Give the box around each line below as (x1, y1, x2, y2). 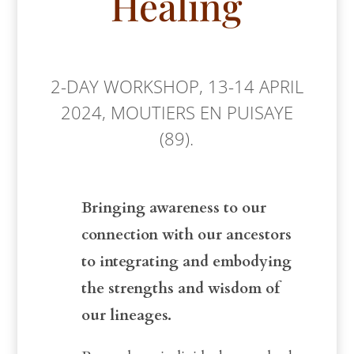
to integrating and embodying (81, 251, 292, 272)
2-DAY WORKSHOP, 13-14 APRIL (50, 74, 303, 98)
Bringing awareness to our (81, 198, 266, 218)
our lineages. (81, 305, 171, 326)
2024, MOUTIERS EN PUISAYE (60, 100, 293, 124)
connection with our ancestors (81, 224, 296, 245)
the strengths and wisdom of (81, 278, 280, 299)
